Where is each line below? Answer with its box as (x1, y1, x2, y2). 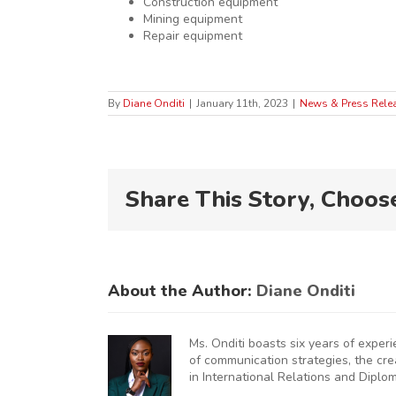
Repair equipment (143, 27, 242, 45)
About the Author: (108, 280, 256, 302)
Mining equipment (143, 11, 242, 28)
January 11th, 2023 (196, 96, 288, 111)
